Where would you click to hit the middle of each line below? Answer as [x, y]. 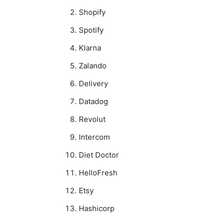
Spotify [91, 30]
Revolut [92, 119]
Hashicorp [97, 208]
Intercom [94, 137]
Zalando [93, 65]
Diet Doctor [99, 155]
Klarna [90, 48]
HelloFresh [98, 172]
